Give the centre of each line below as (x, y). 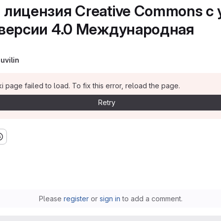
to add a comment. (151, 199)
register (76, 199)
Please (51, 199)
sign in (110, 199)
